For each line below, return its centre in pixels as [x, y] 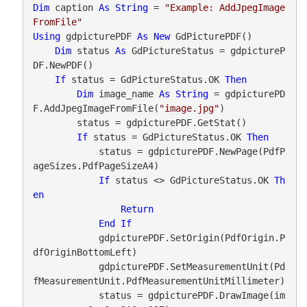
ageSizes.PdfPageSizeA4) [96, 165]
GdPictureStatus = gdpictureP [205, 50]
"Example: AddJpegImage [224, 7]
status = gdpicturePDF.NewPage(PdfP [65, 151]
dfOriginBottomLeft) [85, 252]
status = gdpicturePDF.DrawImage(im [65, 295]
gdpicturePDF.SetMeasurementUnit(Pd [65, 266]
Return [137, 209]
